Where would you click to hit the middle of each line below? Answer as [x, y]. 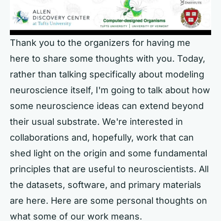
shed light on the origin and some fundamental [109, 153]
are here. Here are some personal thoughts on [109, 201]
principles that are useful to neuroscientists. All [109, 169]
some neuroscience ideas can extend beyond [107, 106]
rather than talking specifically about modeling [107, 74]
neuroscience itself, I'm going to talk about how [110, 90]
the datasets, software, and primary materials [106, 185]
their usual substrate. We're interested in [96, 122]
